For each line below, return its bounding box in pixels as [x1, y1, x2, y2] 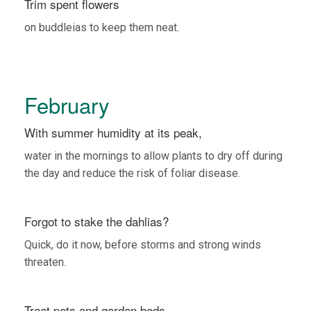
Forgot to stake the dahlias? [24, 212, 169, 230]
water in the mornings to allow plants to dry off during [24, 149, 283, 162]
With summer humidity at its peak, [24, 123, 202, 141]
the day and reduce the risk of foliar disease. [24, 166, 240, 180]
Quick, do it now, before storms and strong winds [24, 237, 261, 251]
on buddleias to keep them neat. [24, 20, 179, 34]
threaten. [24, 255, 66, 269]
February [24, 88, 110, 120]
